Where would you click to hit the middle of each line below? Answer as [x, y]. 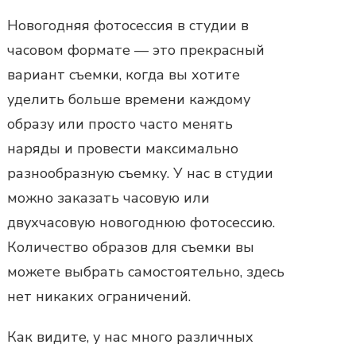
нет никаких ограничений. [99, 296]
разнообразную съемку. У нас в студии [140, 173]
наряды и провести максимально [123, 148]
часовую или [164, 197]
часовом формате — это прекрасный [136, 50]
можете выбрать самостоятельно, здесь [146, 271]
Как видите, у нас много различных [130, 337]
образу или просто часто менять [120, 124]
